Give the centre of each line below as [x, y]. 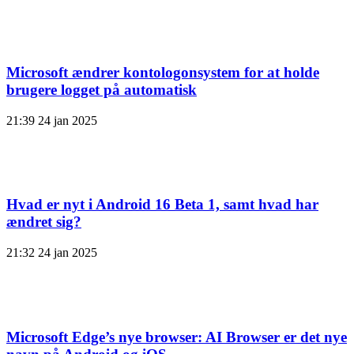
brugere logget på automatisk [102, 90]
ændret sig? [44, 222]
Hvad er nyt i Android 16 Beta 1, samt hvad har [162, 205]
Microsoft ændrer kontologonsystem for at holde [163, 72]
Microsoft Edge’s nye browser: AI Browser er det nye [177, 337]
